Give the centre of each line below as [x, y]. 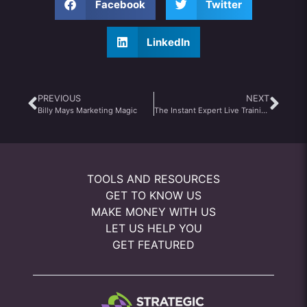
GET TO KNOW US [153, 195]
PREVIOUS [59, 98]
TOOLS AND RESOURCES [153, 179]
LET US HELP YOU [153, 228]
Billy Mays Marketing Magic [87, 110]
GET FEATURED [153, 245]
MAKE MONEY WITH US [153, 212]
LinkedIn [169, 42]
